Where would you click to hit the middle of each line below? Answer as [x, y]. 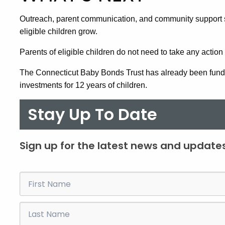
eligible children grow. [59, 31]
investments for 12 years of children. [83, 85]
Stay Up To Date [92, 114]
